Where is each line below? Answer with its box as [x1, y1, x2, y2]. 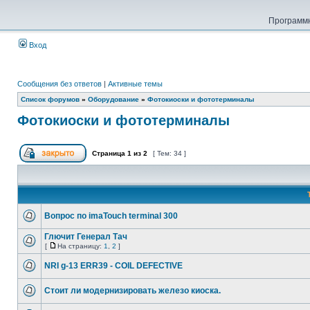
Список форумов [21, 95, 80, 103]
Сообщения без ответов [17, 80, 102, 88]
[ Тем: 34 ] [151, 149, 188, 157]
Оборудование [88, 95, 139, 103]
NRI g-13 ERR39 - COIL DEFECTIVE [44, 261, 183, 271]
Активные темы [108, 80, 163, 88]
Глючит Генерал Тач [44, 232, 127, 241]
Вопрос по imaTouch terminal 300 [44, 211, 178, 221]
